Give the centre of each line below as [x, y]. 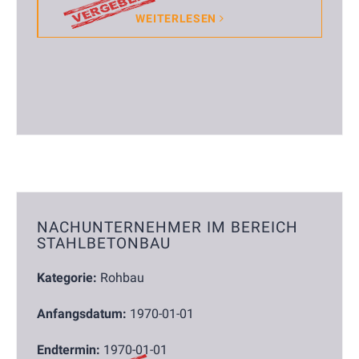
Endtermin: [69, 349]
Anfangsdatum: [82, 313]
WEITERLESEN [177, 18]
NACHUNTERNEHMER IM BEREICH [167, 228]
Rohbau [122, 277]
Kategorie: [67, 277]
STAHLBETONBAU [104, 244]
